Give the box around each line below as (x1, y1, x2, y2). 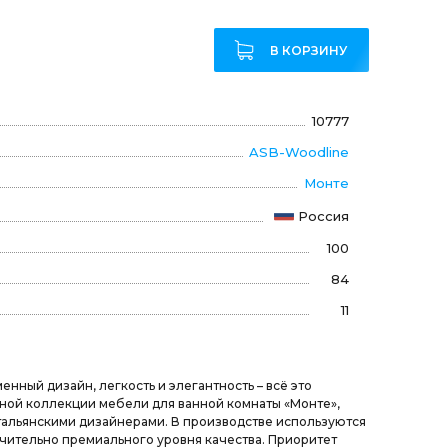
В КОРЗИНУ (270, 42, 347, 58)
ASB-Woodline (248, 144, 349, 160)
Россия (297, 207, 349, 224)
